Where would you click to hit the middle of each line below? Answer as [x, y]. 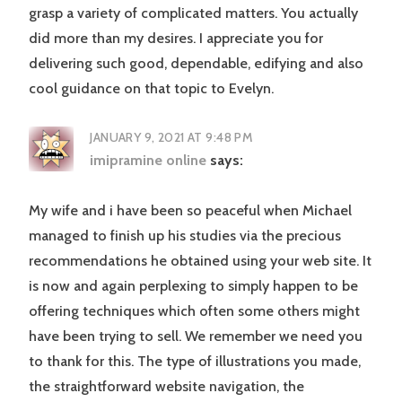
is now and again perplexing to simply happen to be [193, 286]
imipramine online [149, 161]
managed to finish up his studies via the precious [185, 236]
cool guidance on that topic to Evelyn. [151, 89]
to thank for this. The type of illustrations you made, [195, 362]
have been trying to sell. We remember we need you [196, 336]
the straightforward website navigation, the [166, 387]
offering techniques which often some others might [194, 311]
